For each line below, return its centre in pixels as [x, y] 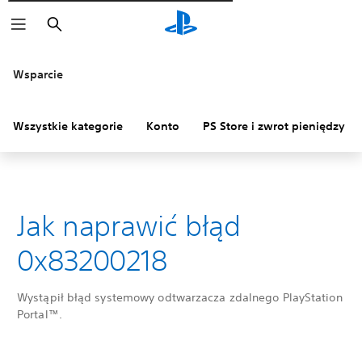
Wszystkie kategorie [68, 126]
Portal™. [40, 314]
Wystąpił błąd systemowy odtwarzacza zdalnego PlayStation [180, 297]
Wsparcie [38, 74]
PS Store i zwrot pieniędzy [274, 126]
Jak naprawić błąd [129, 225]
